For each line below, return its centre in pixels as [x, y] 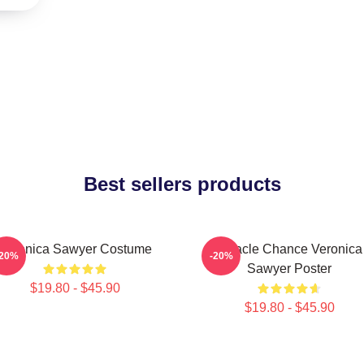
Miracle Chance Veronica [289, 249]
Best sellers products [182, 184]
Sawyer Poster [289, 269]
